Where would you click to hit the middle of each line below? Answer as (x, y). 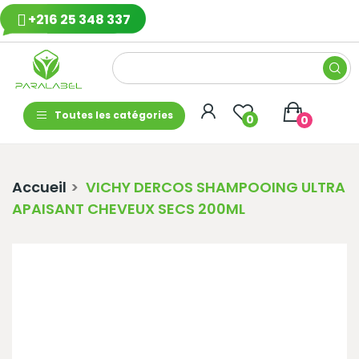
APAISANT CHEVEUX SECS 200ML (129, 208)
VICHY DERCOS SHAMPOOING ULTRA (216, 187)
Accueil (39, 187)
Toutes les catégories (113, 115)
